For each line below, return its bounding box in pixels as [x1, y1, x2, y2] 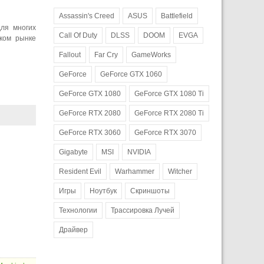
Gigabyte [59, 147, 88, 156]
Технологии [59, 206, 97, 214]
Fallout [59, 50, 81, 59]
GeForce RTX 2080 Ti [134, 108, 204, 117]
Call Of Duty [59, 31, 97, 39]
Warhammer [115, 167, 154, 176]
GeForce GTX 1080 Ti [134, 89, 204, 98]
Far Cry [94, 50, 118, 59]
